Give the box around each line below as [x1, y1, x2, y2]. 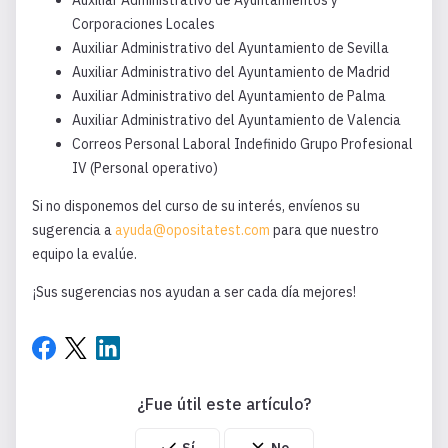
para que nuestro [270, 221, 379, 239]
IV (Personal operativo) [72, 159, 218, 177]
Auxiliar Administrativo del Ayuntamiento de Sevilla [72, 39, 389, 57]
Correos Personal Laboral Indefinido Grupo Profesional [72, 135, 413, 153]
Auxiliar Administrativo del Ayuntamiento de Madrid [72, 63, 390, 81]
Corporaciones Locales [72, 15, 215, 33]
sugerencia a [32, 221, 115, 239]
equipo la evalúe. [32, 245, 137, 263]
